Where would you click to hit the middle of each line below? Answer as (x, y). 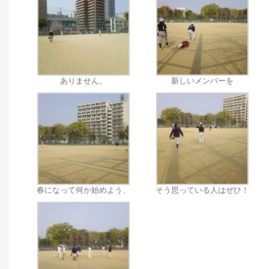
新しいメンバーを (202, 81)
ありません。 (83, 81)
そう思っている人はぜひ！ (202, 190)
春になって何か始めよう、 (83, 190)
